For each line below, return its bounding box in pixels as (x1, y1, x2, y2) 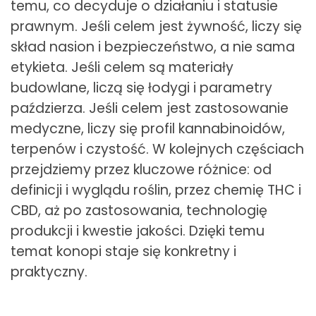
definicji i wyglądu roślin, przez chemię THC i (11, 180, 301, 200)
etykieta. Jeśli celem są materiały (11, 57, 233, 77)
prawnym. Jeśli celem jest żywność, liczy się (11, 16, 302, 36)
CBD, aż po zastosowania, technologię (11, 200, 267, 220)
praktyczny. (11, 262, 87, 281)
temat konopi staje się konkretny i (11, 241, 236, 261)
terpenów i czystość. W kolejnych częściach (11, 139, 304, 159)
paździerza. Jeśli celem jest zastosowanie (11, 98, 288, 118)
